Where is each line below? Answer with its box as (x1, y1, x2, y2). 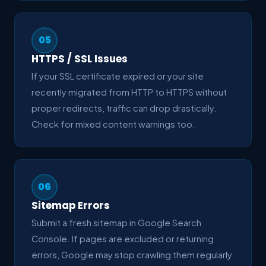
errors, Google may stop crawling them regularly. (31, 249, 235, 260)
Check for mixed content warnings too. (31, 118, 195, 129)
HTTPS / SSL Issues (31, 51, 128, 66)
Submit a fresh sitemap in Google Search (31, 217, 201, 228)
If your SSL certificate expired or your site (31, 70, 204, 81)
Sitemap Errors (31, 198, 110, 213)
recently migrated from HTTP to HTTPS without (31, 86, 227, 97)
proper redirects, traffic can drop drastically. (31, 102, 217, 113)
